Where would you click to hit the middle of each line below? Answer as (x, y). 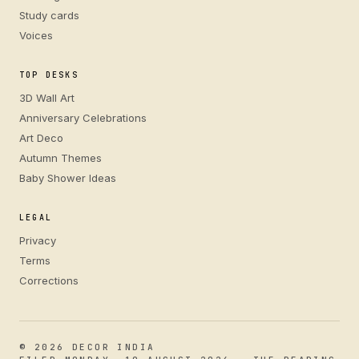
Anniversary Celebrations (83, 118)
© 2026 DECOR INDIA (87, 347)
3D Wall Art (47, 98)
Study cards (49, 15)
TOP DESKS (49, 75)
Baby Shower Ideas (68, 178)
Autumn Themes (61, 158)
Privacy (38, 240)
